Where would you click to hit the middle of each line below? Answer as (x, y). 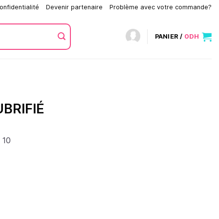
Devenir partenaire (74, 7)
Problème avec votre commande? (160, 7)
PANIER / (169, 36)
